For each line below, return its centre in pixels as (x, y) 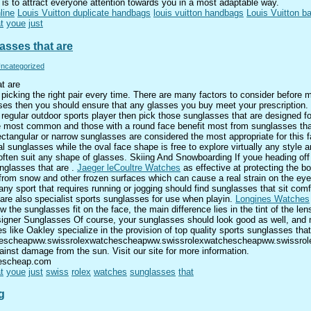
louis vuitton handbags (199, 13)
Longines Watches (272, 199)
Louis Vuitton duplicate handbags (84, 13)
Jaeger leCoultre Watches (129, 167)
